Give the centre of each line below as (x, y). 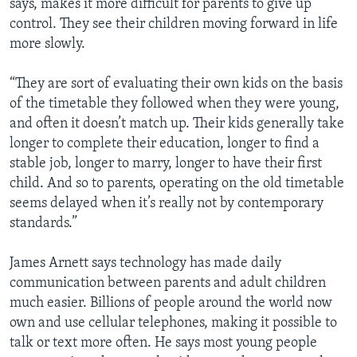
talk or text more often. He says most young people (163, 343)
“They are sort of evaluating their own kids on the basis (176, 84)
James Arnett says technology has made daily (145, 264)
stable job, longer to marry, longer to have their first (166, 164)
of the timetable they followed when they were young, (175, 104)
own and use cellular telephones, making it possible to (173, 324)
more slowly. (47, 45)
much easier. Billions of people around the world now (171, 304)
